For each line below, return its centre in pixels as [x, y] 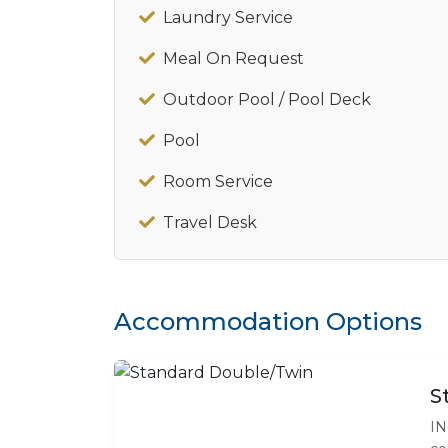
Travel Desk [210, 222]
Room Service [218, 181]
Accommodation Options [268, 321]
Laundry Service [228, 17]
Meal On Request [233, 58]
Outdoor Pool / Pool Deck [267, 99]
